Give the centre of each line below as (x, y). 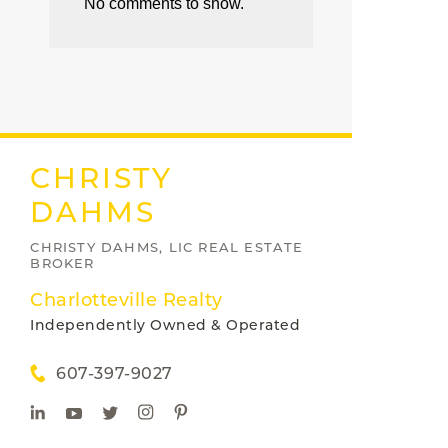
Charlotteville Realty (126, 300)
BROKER (62, 263)
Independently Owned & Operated (165, 325)
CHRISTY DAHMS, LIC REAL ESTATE (167, 247)
